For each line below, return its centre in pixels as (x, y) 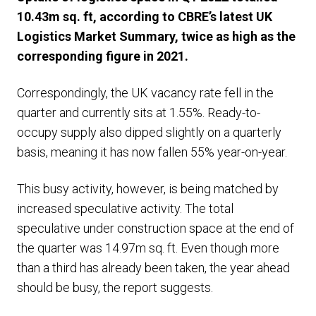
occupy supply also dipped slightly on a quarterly (149, 132)
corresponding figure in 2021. (103, 56)
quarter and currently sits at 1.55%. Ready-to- (139, 113)
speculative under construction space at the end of (156, 228)
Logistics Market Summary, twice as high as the (156, 36)
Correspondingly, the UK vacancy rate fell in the (145, 93)
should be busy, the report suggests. (115, 287)
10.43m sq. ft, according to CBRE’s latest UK (145, 17)
